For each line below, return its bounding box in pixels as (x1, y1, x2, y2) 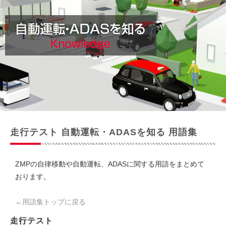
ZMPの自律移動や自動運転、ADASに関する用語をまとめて (15, 160, 204, 168)
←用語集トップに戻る (15, 198, 86, 206)
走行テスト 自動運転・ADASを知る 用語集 (10, 127, 197, 137)
